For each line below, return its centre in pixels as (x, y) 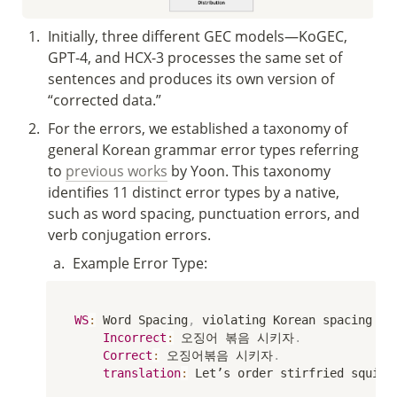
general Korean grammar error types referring (203, 149)
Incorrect (135, 337)
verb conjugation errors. (129, 234)
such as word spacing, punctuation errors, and (204, 213)
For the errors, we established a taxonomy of (198, 128)
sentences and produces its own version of (191, 78)
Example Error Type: (140, 263)
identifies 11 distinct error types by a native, (194, 192)
